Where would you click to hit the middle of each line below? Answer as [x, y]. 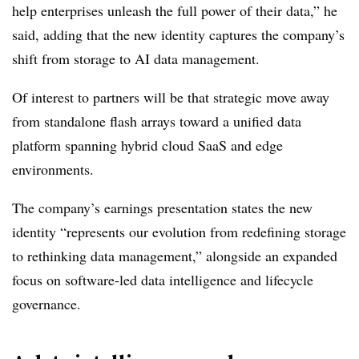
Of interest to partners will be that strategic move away [171, 97]
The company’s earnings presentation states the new [162, 208]
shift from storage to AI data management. [136, 58]
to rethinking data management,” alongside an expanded [175, 256]
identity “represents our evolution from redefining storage [179, 232]
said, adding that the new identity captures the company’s [178, 34]
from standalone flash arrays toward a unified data [157, 121]
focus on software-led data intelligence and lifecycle [163, 280]
